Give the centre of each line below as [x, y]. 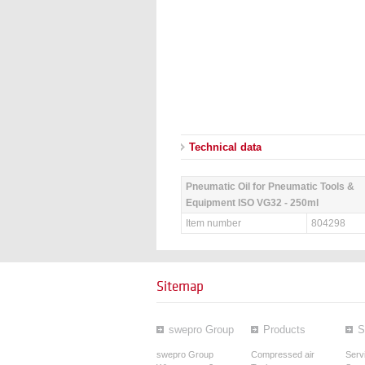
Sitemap [180, 286]
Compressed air [283, 354]
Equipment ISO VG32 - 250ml [252, 203]
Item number [213, 223]
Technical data [225, 147]
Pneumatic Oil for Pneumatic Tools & [270, 187]
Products [284, 330]
